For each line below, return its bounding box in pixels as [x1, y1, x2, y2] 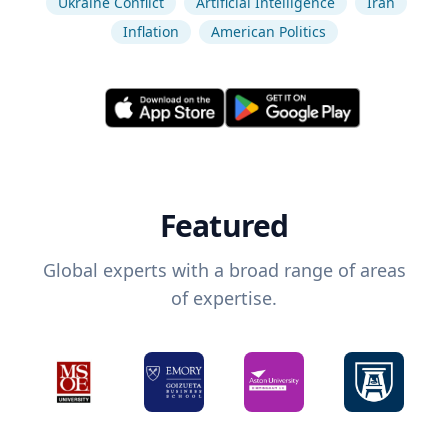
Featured [159, 205, 289, 247]
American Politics [210, 22, 326, 41]
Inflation [122, 22, 179, 41]
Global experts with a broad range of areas [42, 258, 406, 283]
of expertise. [171, 286, 277, 311]
